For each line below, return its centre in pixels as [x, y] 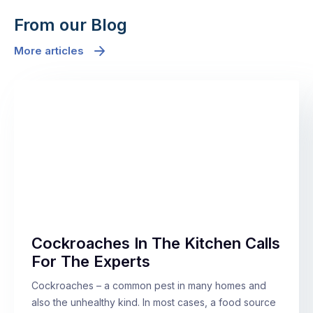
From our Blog [71, 25]
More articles [49, 51]
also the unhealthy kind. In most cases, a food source [154, 303]
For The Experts [91, 262]
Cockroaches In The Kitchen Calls [156, 243]
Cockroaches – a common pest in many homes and [149, 286]
